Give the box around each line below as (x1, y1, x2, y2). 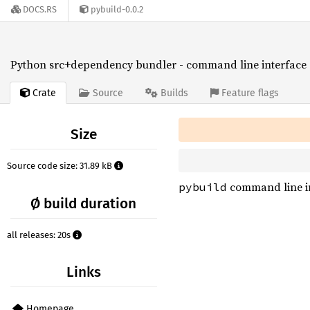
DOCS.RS (23, 4, 57, 15)
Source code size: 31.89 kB (7, 161, 114, 172)
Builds (161, 87, 188, 100)
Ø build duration (30, 194, 137, 212)
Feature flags (221, 87, 279, 100)
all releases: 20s (7, 229, 73, 240)
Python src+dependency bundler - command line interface (10, 57, 307, 72)
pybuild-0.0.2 (91, 4, 143, 15)
